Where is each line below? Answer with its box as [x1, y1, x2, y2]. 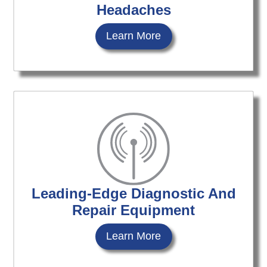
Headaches [96, 1, 171, 18]
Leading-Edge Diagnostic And [31, 185, 236, 201]
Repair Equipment [72, 201, 195, 218]
